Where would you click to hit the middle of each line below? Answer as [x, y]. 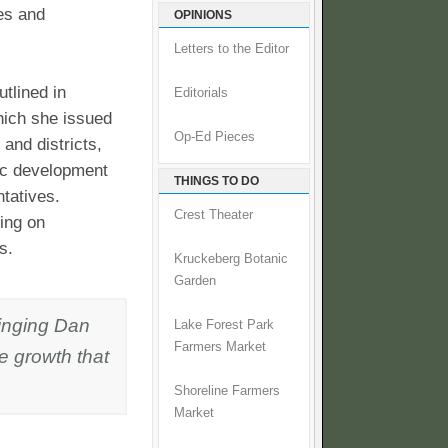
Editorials [201, 93]
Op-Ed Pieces [214, 137]
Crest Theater [213, 215]
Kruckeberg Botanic [231, 259]
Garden [195, 281]
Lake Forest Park [224, 325]
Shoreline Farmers [227, 391]
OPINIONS [203, 15]
